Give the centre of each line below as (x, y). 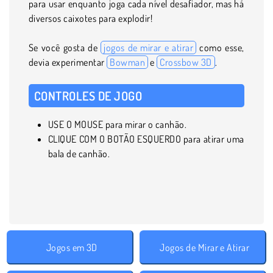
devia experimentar (68, 62)
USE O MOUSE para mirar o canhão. (118, 124)
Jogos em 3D (72, 247)
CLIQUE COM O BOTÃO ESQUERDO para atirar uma (146, 139)
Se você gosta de (65, 47)
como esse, (220, 47)
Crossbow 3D (186, 62)
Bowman (127, 62)
